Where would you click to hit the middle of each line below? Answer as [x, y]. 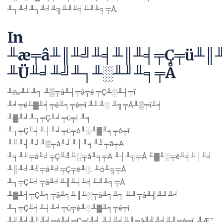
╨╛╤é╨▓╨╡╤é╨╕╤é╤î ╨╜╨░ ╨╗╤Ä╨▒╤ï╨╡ [85, 105]
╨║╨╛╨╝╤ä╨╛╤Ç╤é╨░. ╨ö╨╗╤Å [67, 169]
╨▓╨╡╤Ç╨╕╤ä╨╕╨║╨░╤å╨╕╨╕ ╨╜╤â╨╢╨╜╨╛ [93, 195]
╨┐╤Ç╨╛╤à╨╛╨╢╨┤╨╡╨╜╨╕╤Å [66, 182]
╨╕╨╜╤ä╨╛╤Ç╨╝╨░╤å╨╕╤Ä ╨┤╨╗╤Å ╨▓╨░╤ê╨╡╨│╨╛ [110, 157]
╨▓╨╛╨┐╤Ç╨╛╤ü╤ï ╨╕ [49, 118]
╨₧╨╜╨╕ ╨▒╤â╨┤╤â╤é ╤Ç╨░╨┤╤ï [72, 92]
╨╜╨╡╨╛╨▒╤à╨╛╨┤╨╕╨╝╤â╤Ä [66, 144]
